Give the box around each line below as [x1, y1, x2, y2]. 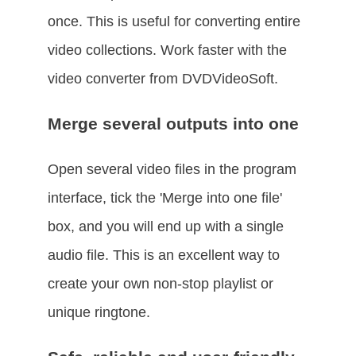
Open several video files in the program [48, 161, 296, 177]
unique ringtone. [48, 304, 150, 320]
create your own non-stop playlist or [48, 275, 273, 292]
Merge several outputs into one [48, 114, 299, 133]
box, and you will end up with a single [48, 218, 284, 234]
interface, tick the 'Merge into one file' [48, 189, 282, 206]
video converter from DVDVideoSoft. [48, 70, 278, 87]
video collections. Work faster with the [48, 41, 287, 58]
